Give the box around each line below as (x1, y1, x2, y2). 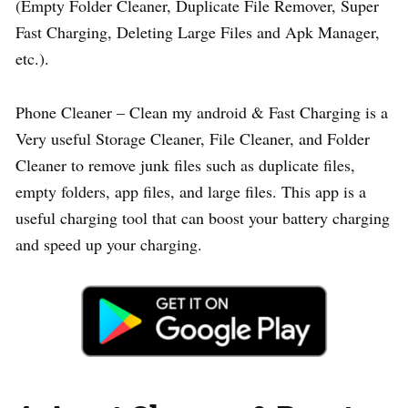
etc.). (15, 47, 49, 70)
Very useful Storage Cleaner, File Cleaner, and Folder (15, 127, 370, 150)
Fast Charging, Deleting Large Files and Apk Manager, (15, 21, 380, 44)
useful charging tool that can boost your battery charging (15, 207, 390, 229)
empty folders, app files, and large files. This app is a (15, 180, 366, 203)
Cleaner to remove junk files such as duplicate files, (15, 154, 355, 177)
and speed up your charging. (15, 233, 202, 256)
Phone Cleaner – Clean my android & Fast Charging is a (15, 101, 388, 124)
